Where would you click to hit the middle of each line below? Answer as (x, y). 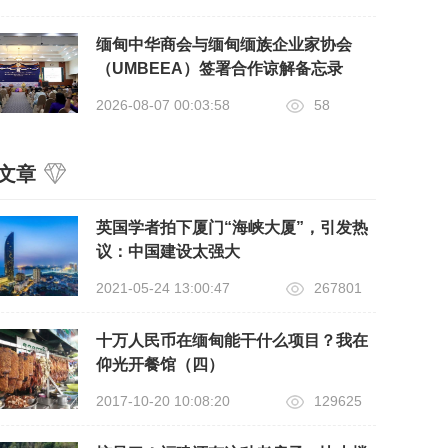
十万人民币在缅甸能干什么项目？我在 (232, 340)
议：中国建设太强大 (168, 251)
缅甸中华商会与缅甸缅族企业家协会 (224, 44)
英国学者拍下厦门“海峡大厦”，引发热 (232, 227)
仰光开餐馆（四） (160, 364)
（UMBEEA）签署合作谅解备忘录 (219, 68)
